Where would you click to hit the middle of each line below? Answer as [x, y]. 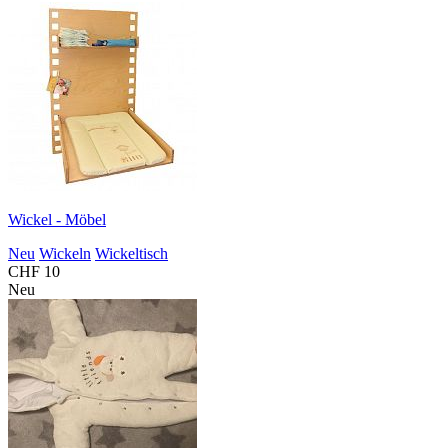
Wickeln [65, 253]
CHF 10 [34, 271]
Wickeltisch [131, 253]
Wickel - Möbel [57, 219]
